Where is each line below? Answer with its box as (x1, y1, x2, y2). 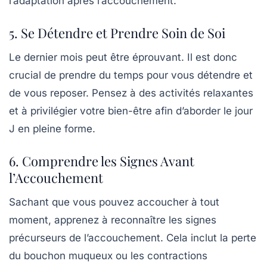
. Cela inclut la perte (160, 231, 256, 244)
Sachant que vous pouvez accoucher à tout (9, 195, 219, 208)
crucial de (9, 69, 59, 81)
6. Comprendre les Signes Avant (9, 151, 194, 170)
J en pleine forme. (9, 122, 95, 135)
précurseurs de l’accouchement (9, 231, 160, 244)
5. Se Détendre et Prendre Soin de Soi (9, 23, 225, 42)
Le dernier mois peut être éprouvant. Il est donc (9, 51, 237, 63)
